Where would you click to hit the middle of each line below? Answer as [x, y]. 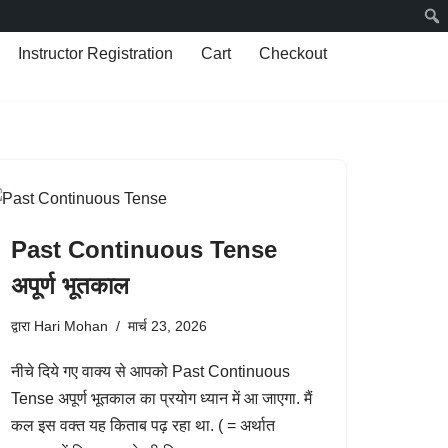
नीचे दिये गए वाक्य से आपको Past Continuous [150, 371]
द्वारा [22, 326]
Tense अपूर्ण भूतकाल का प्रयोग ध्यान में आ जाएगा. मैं [161, 398]
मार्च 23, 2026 [167, 326]
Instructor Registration [95, 53]
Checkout [293, 53]
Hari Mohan [71, 326]
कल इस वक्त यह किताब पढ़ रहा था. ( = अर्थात [143, 425]
